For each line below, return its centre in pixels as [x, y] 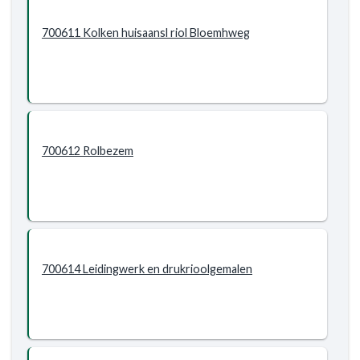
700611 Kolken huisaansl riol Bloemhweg [146, 33]
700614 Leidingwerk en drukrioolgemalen [147, 269]
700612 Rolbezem [88, 151]
